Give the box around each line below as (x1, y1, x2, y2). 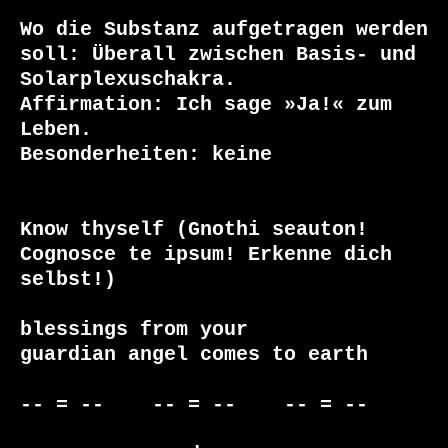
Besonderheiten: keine (20, 144, 272, 166)
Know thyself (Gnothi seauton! (20, 219, 368, 241)
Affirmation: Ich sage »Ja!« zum (20, 94, 392, 116)
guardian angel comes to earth (20, 344, 368, 366)
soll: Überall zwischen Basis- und (20, 44, 416, 66)
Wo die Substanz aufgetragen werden (20, 19, 428, 41)
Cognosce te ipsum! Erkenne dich (20, 244, 392, 266)
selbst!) (20, 269, 116, 291)
